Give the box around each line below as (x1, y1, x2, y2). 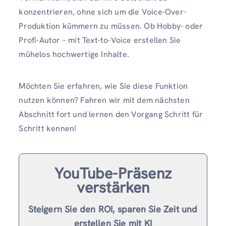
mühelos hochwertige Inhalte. (19, 48, 129, 60)
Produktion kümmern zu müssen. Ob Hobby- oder (19, 20, 203, 31)
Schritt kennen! (19, 123, 77, 134)
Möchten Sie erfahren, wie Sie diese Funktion (19, 81, 188, 92)
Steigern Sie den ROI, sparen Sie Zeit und (28, 203, 198, 215)
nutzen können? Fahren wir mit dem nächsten (19, 95, 190, 106)
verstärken (76, 178, 150, 198)
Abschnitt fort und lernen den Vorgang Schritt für (19, 109, 203, 120)
